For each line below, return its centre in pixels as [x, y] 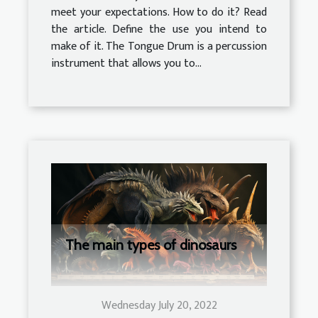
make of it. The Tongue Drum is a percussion [159, 46]
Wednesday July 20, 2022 [159, 306]
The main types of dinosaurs [151, 245]
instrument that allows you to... [126, 63]
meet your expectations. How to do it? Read [159, 12]
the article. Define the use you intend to [159, 29]
